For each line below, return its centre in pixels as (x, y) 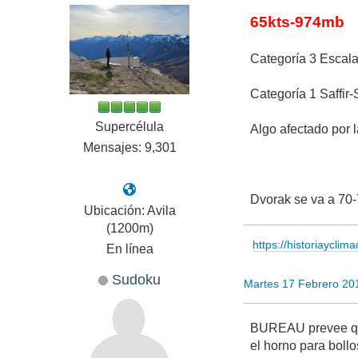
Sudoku (137, 279)
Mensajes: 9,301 (129, 147)
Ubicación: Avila (129, 210)
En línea (129, 249)
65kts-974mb (298, 22)
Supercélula (130, 126)
